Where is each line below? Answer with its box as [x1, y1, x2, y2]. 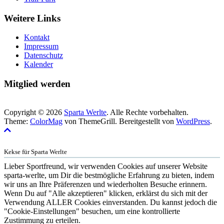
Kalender [24, 60, 53, 69]
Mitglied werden [4, 78, 70, 89]
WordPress [176, 116, 210, 125]
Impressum [24, 42, 58, 51]
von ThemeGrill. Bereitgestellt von [62, 116, 176, 125]
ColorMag [30, 116, 62, 125]
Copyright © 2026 [4, 107, 64, 116]
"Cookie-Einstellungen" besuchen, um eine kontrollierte [4, 207, 180, 216]
